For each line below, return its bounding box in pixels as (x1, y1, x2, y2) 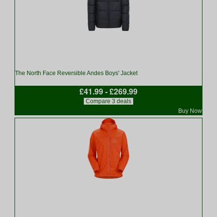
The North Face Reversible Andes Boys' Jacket (15, 70, 138, 77)
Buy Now (178, 108, 202, 114)
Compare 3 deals (86, 98, 131, 105)
